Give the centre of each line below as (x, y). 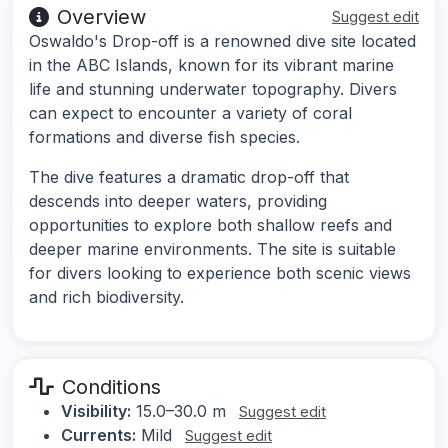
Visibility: (96, 411)
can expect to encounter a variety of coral (190, 113)
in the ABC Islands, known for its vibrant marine (211, 65)
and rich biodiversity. (106, 297)
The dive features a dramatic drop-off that (189, 177)
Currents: (98, 435)
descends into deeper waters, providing (178, 201)
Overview (101, 17)
